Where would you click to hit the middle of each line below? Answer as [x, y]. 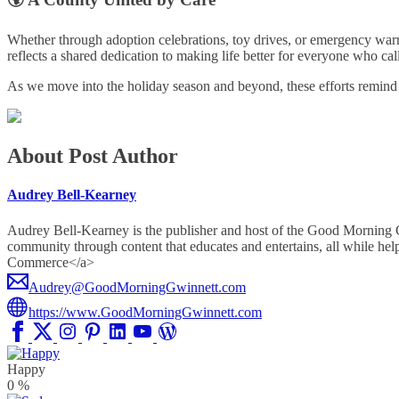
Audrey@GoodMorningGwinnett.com [137, 287]
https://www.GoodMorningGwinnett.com [145, 312]
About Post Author [93, 156]
